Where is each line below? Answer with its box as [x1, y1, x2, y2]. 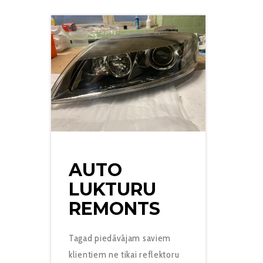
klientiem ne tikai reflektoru [69, 249, 180, 261]
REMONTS [69, 197, 160, 220]
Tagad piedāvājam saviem [69, 232, 171, 244]
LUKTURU [69, 178, 156, 200]
